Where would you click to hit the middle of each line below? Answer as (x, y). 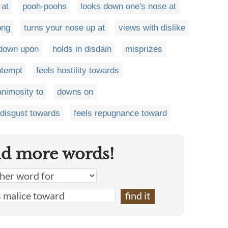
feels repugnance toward (120, 113)
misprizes (144, 49)
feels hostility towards (78, 71)
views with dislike (152, 28)
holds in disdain (82, 49)
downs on (75, 92)
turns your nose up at (64, 28)
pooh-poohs (45, 7)
